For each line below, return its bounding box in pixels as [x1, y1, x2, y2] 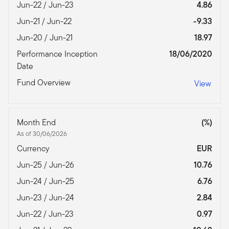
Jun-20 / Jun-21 [17, 32, 75, 44]
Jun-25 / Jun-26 [17, 159, 76, 171]
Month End [17, 117, 58, 129]
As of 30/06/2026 [17, 129, 67, 139]
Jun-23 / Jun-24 [17, 192, 76, 204]
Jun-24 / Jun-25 [17, 175, 76, 188]
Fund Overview [17, 77, 73, 89]
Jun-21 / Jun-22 [17, 15, 74, 28]
